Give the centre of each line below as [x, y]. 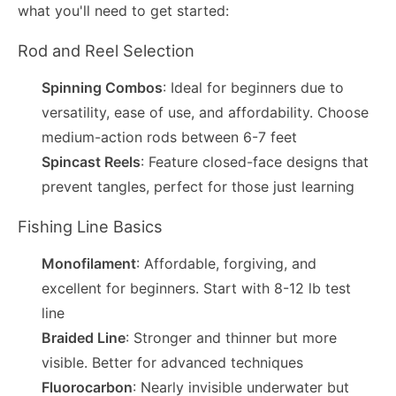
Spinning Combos [103, 87]
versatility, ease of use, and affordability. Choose [206, 112]
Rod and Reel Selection [106, 51]
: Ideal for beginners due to [254, 87]
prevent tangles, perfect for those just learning [198, 186]
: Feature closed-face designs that [255, 161]
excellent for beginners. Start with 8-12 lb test [197, 288]
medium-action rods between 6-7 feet [170, 137]
